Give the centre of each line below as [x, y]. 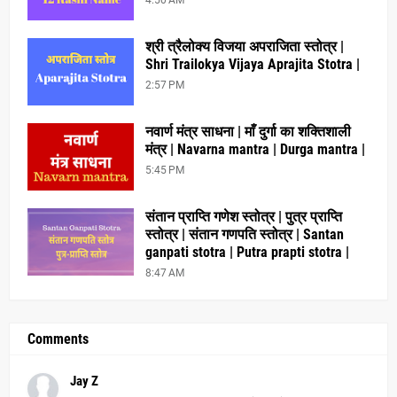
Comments [58, 339]
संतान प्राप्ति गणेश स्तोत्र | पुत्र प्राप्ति [244, 217]
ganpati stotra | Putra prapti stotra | [247, 252]
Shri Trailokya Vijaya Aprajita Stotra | [253, 64]
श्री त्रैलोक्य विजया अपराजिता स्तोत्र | [245, 47]
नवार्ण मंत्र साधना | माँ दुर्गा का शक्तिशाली [248, 132]
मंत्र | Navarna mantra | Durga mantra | [255, 149]
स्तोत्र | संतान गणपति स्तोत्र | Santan [245, 234]
